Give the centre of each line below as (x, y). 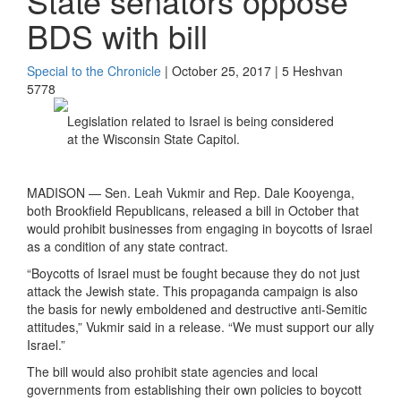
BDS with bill (117, 35)
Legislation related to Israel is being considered (200, 121)
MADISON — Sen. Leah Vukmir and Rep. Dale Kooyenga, (191, 192)
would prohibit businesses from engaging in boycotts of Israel (200, 228)
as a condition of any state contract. (128, 246)
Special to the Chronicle (94, 71)
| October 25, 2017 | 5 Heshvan (252, 71)
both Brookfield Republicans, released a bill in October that (193, 210)
